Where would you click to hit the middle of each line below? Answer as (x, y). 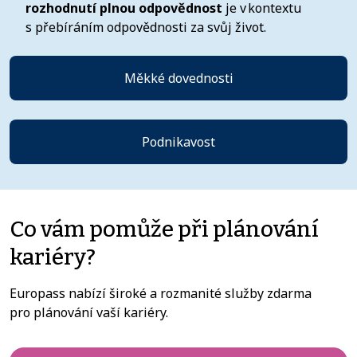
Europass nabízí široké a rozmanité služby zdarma (161, 293)
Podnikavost (178, 141)
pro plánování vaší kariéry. (89, 312)
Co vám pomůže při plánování (164, 229)
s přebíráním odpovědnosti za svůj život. (146, 27)
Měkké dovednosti (178, 78)
